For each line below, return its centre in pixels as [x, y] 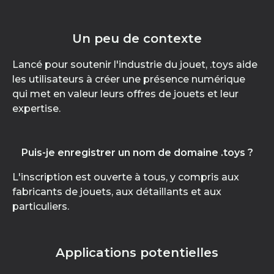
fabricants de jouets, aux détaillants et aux [117, 192]
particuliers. [41, 206]
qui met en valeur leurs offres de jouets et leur [125, 94]
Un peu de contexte [137, 39]
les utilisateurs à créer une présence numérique [129, 79]
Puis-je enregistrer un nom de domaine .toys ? [137, 153]
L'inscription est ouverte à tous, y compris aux [126, 177]
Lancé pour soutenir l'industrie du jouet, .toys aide [135, 65]
